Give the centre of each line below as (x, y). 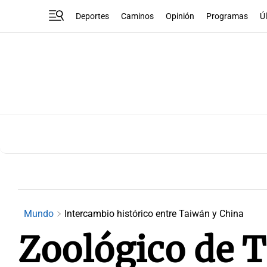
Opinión (180, 16)
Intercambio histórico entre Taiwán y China (154, 214)
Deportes (93, 16)
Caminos (138, 16)
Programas (227, 16)
